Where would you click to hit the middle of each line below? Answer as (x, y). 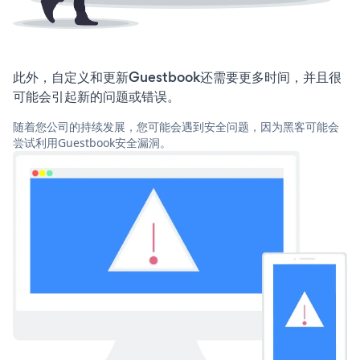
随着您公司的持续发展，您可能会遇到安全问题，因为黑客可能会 (176, 127)
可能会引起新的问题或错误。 (96, 97)
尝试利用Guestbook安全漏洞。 (92, 143)
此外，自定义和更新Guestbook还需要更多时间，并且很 (177, 78)
